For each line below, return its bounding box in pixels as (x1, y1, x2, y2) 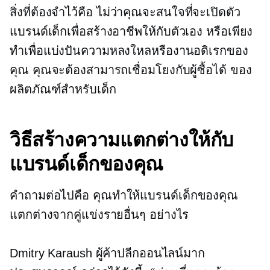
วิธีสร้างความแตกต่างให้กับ (10, 127, 234, 151)
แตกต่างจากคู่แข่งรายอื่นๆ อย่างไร (10, 207, 189, 221)
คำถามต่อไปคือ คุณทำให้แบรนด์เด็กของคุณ (10, 188, 239, 202)
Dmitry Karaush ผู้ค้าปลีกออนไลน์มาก (10, 246, 205, 260)
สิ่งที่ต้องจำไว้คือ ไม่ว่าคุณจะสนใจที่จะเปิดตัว (10, 5, 240, 19)
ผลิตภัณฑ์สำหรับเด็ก (10, 82, 116, 96)
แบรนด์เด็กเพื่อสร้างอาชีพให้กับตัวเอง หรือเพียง (10, 24, 253, 38)
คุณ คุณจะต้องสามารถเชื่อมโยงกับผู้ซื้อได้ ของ (10, 63, 252, 77)
